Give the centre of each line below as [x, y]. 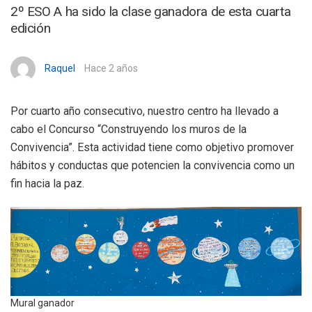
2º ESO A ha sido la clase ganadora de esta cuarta [151, 12]
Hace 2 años [111, 68]
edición [31, 29]
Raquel [60, 68]
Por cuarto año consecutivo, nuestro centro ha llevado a [145, 111]
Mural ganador [42, 303]
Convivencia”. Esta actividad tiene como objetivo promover [152, 148]
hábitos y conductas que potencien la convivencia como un [153, 166]
